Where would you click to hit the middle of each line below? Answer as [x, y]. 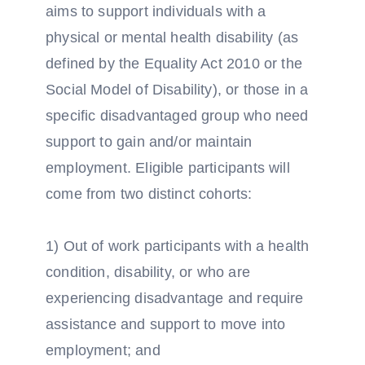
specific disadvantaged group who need [177, 116]
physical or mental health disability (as [172, 37]
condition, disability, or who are [148, 272]
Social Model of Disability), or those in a [177, 90]
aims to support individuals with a [156, 11]
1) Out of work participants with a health [178, 246]
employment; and [103, 350]
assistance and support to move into [166, 324]
